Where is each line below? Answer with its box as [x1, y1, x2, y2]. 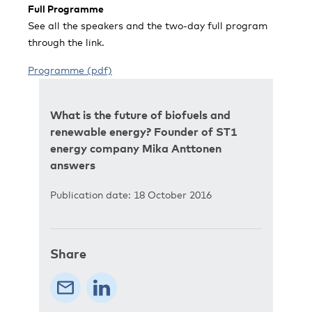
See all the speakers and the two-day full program [28, 19, 267, 31]
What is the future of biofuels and [50, 108, 231, 122]
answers [50, 158, 95, 172]
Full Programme [28, 3, 104, 15]
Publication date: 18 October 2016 [50, 189, 212, 201]
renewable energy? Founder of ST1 [50, 125, 237, 139]
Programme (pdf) [28, 64, 112, 76]
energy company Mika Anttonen [50, 141, 221, 155]
